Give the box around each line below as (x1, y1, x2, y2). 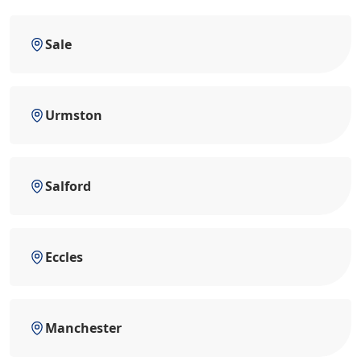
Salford (45, 176, 91, 195)
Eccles (45, 247, 83, 266)
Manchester (45, 318, 122, 337)
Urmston (45, 106, 102, 124)
